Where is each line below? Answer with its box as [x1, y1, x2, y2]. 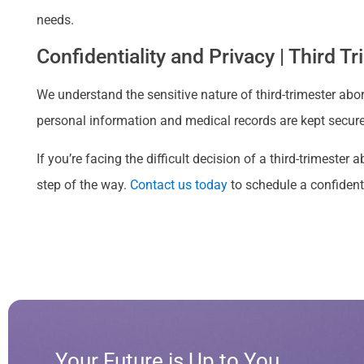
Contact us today [130, 176, 227, 193]
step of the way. [37, 176, 130, 193]
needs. [37, 11, 74, 28]
